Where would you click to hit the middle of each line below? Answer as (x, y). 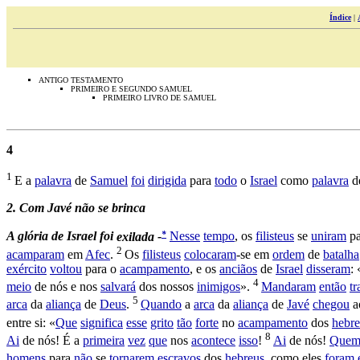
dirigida (167, 181)
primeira (104, 341)
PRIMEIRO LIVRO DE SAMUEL (160, 98)
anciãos (238, 268)
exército (27, 268)
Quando (161, 305)
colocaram (210, 254)
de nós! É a (51, 341)
